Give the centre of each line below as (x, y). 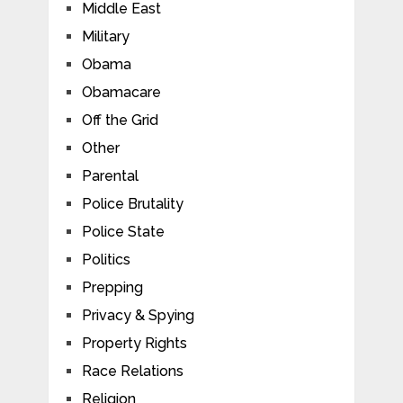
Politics (106, 259)
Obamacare (121, 92)
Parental (110, 175)
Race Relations (132, 371)
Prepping (112, 287)
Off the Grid (120, 120)
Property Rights (134, 343)
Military (105, 36)
